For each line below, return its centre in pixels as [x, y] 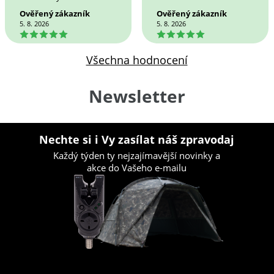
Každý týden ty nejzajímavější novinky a [137, 156]
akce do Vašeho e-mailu [137, 168]
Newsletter [137, 96]
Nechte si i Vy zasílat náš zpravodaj [137, 139]
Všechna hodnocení [137, 60]
